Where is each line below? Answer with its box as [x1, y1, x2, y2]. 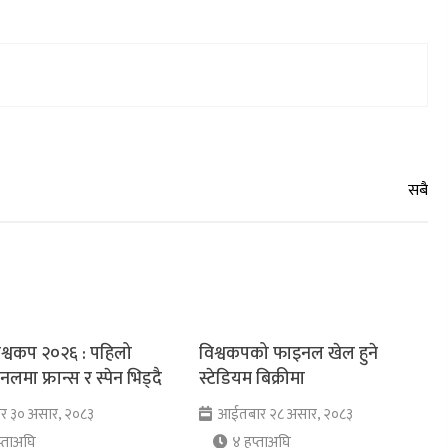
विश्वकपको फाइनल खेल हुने [199, 338, 379, 369]
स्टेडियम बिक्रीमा [199, 363, 306, 394]
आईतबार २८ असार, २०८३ [213, 401, 353, 427]
